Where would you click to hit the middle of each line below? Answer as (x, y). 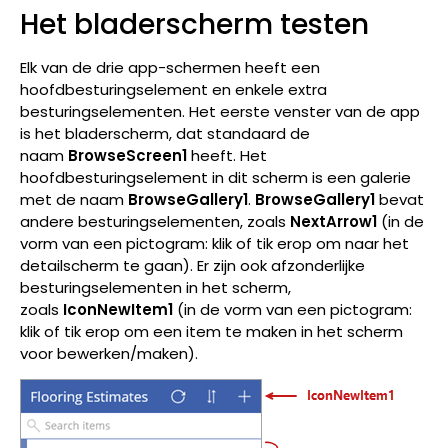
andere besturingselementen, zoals (155, 221)
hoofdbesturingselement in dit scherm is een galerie (215, 177)
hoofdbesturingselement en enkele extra (173, 89)
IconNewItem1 (118, 309)
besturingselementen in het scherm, (155, 287)
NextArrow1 (333, 221)
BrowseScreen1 (127, 155)
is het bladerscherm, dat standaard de (165, 133)
